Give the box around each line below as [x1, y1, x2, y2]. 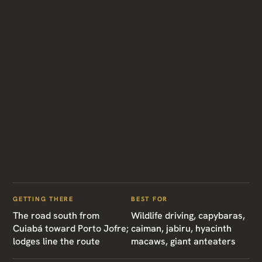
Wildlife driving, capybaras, [131, 209, 245, 222]
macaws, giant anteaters [131, 235, 236, 247]
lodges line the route [13, 235, 100, 247]
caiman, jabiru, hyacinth [131, 222, 232, 235]
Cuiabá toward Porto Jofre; [13, 222, 129, 235]
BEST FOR [131, 195, 168, 203]
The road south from [13, 209, 99, 222]
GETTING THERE [13, 195, 74, 203]
